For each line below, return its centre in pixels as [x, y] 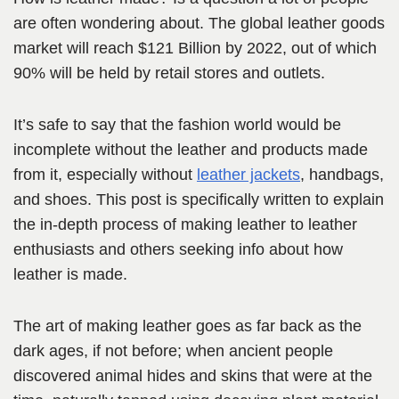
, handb [327, 175]
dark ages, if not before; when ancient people [173, 351]
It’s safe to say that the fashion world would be [177, 125]
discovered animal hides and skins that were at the [193, 376]
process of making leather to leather [228, 225]
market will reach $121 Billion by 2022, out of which [195, 49]
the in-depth [56, 225]
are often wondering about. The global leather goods [199, 24]
